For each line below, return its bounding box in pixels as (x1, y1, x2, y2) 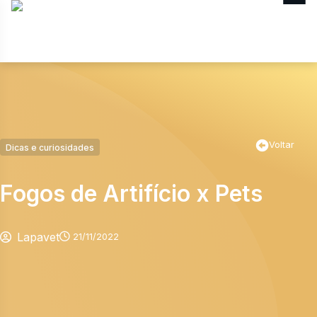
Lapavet (17, 229, 59, 244)
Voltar (269, 139, 294, 151)
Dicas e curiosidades (6, 142, 94, 153)
